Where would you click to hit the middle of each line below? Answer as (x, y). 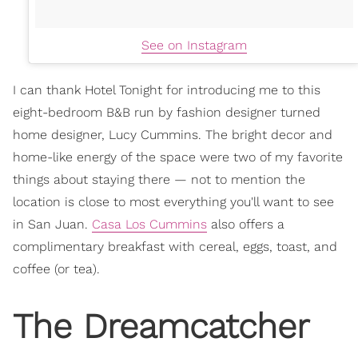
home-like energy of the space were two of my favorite (178, 157)
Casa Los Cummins (149, 224)
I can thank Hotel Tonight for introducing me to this (167, 90)
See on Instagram (194, 45)
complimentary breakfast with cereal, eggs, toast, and (175, 247)
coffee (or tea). (56, 269)
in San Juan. (52, 224)
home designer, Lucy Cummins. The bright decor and (173, 135)
